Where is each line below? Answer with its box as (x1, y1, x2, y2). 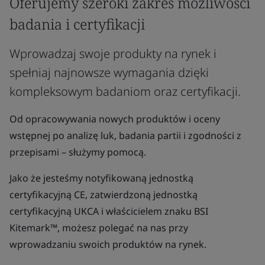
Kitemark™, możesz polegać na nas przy (9, 221, 188, 234)
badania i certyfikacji (9, 14, 145, 34)
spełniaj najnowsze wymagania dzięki (9, 64, 209, 80)
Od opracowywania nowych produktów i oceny (9, 112, 220, 125)
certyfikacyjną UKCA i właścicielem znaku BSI (9, 205, 208, 218)
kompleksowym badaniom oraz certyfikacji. (9, 83, 241, 99)
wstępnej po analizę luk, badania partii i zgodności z (9, 129, 241, 142)
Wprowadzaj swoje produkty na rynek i (9, 46, 216, 62)
